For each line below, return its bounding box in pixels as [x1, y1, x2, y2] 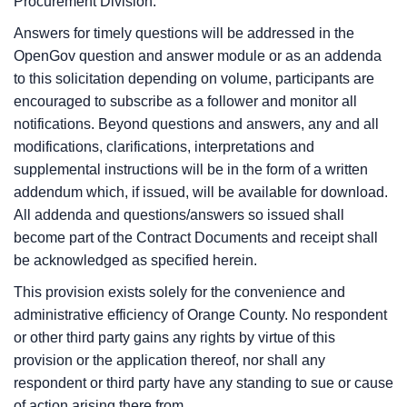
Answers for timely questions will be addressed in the [14, 25, 354, 41]
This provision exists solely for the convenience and [14, 284, 345, 300]
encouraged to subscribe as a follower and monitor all [14, 94, 357, 109]
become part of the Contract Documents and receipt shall [14, 230, 378, 245]
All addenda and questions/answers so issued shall [14, 207, 344, 223]
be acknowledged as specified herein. [14, 253, 257, 268]
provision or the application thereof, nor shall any [14, 352, 325, 368]
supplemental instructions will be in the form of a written [14, 162, 368, 177]
